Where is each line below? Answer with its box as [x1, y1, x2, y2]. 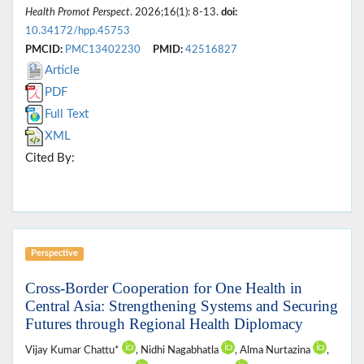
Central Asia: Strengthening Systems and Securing [25, 297, 338, 315]
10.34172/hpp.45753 [25, 26, 130, 37]
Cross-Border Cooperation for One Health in [25, 279, 302, 297]
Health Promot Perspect [25, 7, 130, 18]
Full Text [45, 108, 89, 121]
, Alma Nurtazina [235, 345, 313, 356]
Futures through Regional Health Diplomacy [25, 315, 303, 333]
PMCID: [25, 45, 63, 55]
